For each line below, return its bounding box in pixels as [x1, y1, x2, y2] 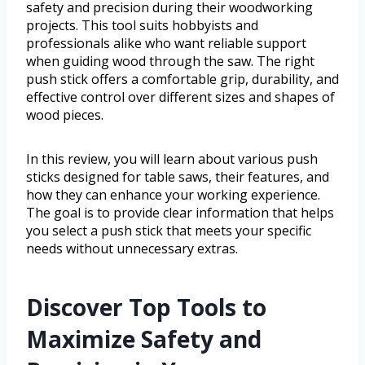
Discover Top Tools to [26, 292, 266, 323]
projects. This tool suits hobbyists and [26, 16, 258, 35]
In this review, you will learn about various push [26, 150, 318, 169]
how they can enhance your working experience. [26, 186, 320, 204]
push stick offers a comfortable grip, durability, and [26, 70, 339, 89]
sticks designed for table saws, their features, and [26, 168, 329, 187]
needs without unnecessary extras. [26, 240, 238, 258]
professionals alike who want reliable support [26, 34, 306, 53]
